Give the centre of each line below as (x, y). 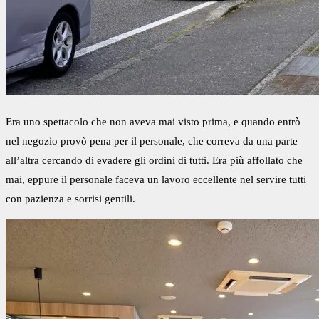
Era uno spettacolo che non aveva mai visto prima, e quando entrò (153, 122)
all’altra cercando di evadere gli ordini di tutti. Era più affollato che (154, 161)
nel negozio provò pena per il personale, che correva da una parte (152, 141)
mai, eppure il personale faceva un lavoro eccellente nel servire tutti (156, 180)
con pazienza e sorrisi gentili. (70, 199)
